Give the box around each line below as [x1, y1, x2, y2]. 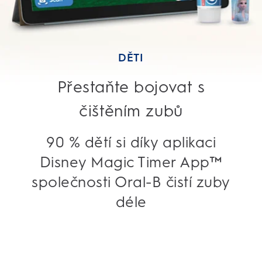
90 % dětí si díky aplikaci [46, 133, 216, 151]
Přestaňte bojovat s [57, 77, 205, 96]
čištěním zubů [79, 101, 183, 120]
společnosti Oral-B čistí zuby [32, 173, 230, 191]
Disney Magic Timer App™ [39, 153, 223, 171]
